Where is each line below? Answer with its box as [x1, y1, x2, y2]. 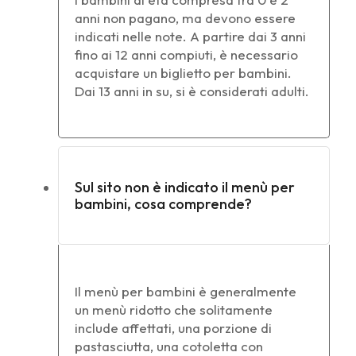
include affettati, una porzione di [75, 319, 272, 337]
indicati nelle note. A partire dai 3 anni [75, 28, 306, 44]
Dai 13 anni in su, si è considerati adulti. [75, 83, 309, 99]
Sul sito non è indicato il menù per [75, 178, 295, 197]
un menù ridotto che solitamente [75, 301, 273, 319]
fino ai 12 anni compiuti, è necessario [75, 46, 298, 63]
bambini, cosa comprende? [75, 195, 252, 214]
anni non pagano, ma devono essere [75, 10, 296, 26]
